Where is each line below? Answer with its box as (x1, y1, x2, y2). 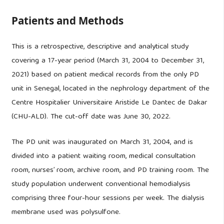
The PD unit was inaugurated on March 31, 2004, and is (11, 136, 193, 149)
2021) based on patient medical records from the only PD (11, 68, 199, 82)
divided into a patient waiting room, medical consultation (11, 150, 195, 163)
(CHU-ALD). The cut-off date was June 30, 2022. (11, 110, 170, 124)
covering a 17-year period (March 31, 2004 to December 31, (11, 54, 204, 68)
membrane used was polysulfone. (11, 206, 120, 219)
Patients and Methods (11, 13, 123, 27)
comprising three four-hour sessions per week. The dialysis (11, 192, 204, 205)
